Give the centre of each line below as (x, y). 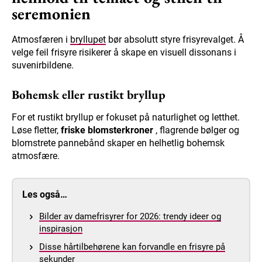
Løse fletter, (36, 130)
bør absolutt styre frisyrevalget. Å (175, 40)
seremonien (51, 14)
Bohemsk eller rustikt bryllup (89, 95)
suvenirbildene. (43, 65)
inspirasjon (61, 229)
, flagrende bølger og (196, 130)
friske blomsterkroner (107, 130)
